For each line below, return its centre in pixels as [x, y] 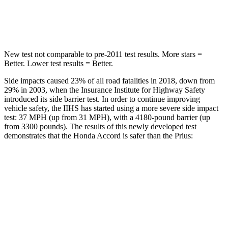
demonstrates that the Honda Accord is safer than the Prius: [98, 135]
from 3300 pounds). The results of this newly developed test [100, 126]
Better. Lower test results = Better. [59, 63]
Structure [71, 215]
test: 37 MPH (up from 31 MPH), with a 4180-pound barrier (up [107, 117]
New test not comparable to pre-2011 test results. [82, 54]
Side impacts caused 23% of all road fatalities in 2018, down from [109, 80]
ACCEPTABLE [166, 215]
